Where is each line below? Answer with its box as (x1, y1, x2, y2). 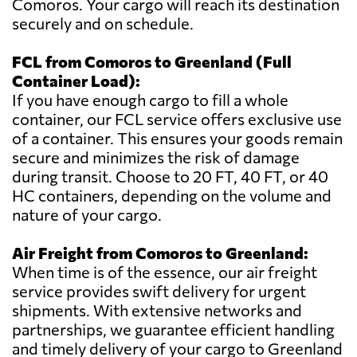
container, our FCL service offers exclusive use (12, 109, 342, 129)
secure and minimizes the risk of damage (12, 147, 300, 167)
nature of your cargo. (12, 205, 162, 225)
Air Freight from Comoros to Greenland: (12, 243, 308, 263)
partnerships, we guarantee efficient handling (12, 320, 335, 339)
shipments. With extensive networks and (12, 300, 302, 320)
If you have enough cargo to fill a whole (12, 90, 288, 110)
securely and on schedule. (12, 14, 194, 33)
